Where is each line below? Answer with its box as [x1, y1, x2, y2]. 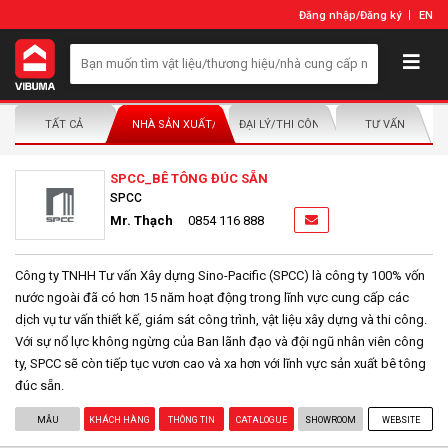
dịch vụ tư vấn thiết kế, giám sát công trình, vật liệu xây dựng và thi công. [15, 311, 427, 327]
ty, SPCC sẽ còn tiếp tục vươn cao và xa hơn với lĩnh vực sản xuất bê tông [15, 355, 426, 371]
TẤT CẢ [44, 117, 83, 131]
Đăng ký [360, 9, 401, 22]
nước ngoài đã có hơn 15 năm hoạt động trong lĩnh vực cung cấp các [15, 289, 409, 305]
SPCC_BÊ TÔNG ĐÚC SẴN [110, 170, 268, 186]
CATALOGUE [236, 414, 288, 425]
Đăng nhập [299, 9, 356, 22]
